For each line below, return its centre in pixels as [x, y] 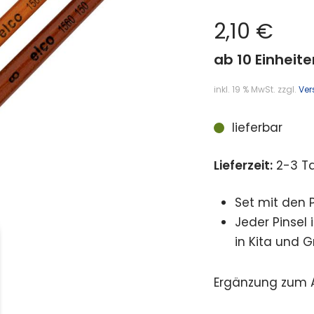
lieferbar [257, 128]
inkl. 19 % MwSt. [245, 90]
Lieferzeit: [244, 165]
